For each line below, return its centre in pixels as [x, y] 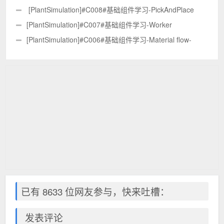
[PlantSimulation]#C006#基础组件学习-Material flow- [109, 39]
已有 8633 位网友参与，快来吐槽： [95, 191]
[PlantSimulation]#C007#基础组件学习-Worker [99, 24]
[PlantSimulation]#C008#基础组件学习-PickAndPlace [110, 9]
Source [27, 54]
